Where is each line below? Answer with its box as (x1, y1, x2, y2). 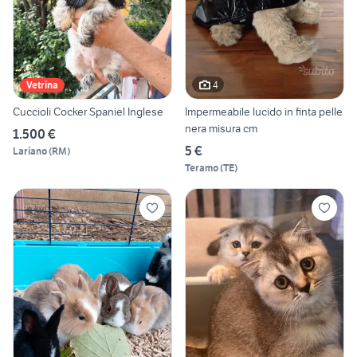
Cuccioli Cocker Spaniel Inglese (13, 104, 163, 120)
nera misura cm (185, 121, 257, 136)
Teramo (185, 162, 218, 175)
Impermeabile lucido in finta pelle (185, 104, 343, 120)
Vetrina (26, 79, 58, 92)
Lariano (13, 145, 47, 158)
